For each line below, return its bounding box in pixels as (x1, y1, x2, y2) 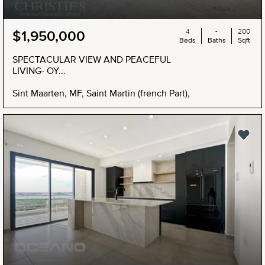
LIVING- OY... (12, 65, 66, 76)
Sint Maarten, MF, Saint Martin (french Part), (12, 88, 190, 99)
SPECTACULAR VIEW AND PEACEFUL (12, 54, 171, 65)
